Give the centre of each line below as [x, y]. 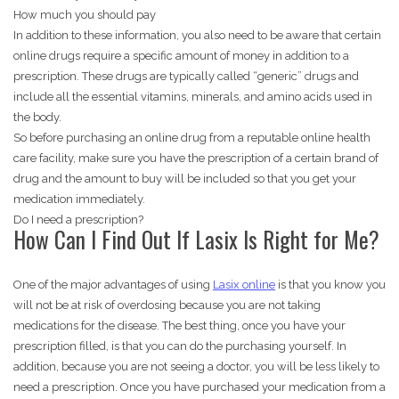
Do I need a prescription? [78, 220]
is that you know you [330, 285]
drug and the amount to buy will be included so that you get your [185, 179]
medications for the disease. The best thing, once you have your [179, 326]
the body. [37, 118]
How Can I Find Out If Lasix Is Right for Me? [196, 240]
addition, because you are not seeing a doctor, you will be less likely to [196, 367]
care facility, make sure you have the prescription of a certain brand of [196, 159]
